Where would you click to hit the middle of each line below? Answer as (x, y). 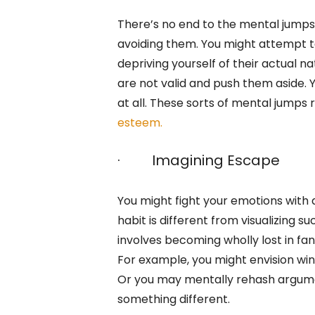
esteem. (140, 122)
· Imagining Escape (199, 160)
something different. (174, 299)
